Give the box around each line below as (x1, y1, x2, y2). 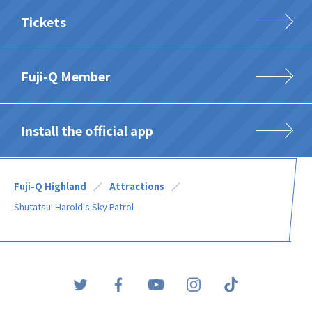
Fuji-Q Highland (14, 179, 86, 193)
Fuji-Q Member (21, 66, 111, 85)
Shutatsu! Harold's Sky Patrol (14, 199, 134, 213)
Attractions (109, 179, 164, 193)
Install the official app (21, 120, 153, 139)
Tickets (21, 12, 66, 31)
